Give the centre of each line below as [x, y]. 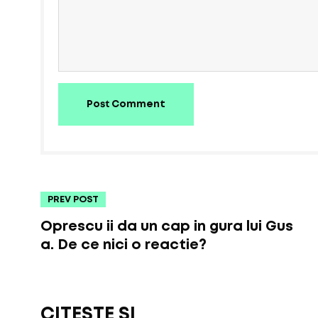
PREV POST [73, 200]
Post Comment [126, 104]
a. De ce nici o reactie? [124, 245]
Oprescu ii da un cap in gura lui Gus [167, 226]
